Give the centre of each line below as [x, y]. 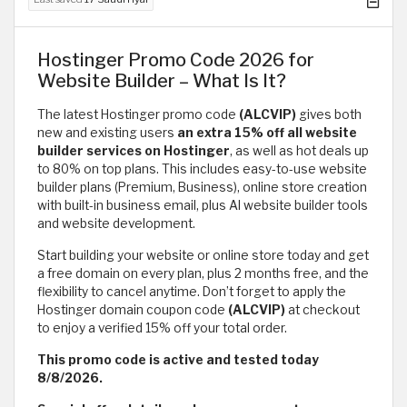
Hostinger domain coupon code [133, 309]
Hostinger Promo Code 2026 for [176, 60]
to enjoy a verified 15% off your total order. [162, 328]
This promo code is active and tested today [178, 359]
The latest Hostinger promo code [138, 114]
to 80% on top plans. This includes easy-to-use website [202, 169]
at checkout [323, 309]
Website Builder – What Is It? [162, 80]
